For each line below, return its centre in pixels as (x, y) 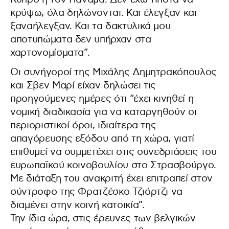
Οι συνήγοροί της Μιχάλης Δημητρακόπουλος (113, 72)
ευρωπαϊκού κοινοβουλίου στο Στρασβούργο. (113, 165)
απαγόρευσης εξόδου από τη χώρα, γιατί (102, 139)
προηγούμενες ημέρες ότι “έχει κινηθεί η (102, 99)
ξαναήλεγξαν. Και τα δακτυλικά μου (90, 26)
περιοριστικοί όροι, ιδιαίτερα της (83, 125)
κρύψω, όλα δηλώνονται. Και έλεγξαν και (104, 13)
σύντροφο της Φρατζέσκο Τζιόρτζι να (97, 192)
